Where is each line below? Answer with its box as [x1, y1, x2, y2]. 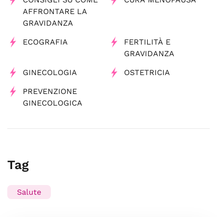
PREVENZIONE [23, 87, 77, 96]
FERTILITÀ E [124, 37, 170, 46]
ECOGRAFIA [23, 37, 68, 46]
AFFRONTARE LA [23, 7, 87, 16]
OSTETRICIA [124, 68, 170, 77]
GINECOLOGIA [23, 68, 77, 77]
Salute [17, 187, 41, 197]
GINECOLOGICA [23, 98, 82, 108]
